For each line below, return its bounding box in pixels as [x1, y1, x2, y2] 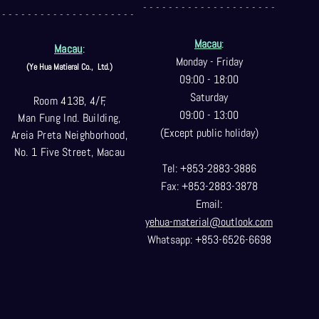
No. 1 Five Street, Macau [14, 145, 125, 160]
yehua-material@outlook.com [145, 214, 273, 230]
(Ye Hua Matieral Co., [26, 61, 95, 73]
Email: [196, 197, 222, 212]
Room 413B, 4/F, [33, 93, 106, 109]
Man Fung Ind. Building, [18, 110, 121, 126]
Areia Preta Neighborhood [11, 127, 125, 143]
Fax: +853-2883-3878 [160, 179, 258, 194]
